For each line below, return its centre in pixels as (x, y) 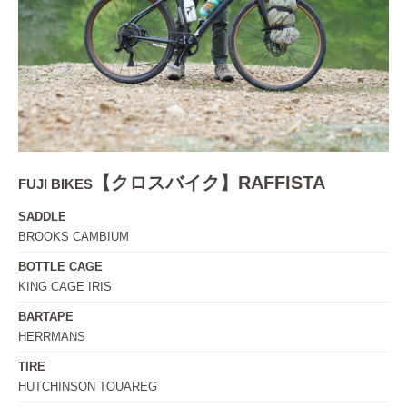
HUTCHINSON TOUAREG (88, 387)
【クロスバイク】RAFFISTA (209, 183)
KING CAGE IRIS (65, 287)
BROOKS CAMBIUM (74, 237)
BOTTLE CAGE (60, 267)
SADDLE (42, 217)
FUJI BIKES (55, 184)
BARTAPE (46, 317)
